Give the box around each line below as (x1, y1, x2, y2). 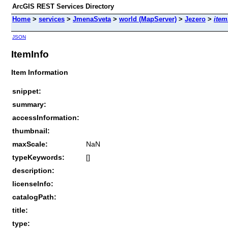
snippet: (12, 87, 41, 95)
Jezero (185, 15, 206, 23)
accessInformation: (12, 113, 79, 122)
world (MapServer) (119, 15, 177, 23)
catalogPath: (12, 192, 56, 201)
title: (12, 206, 28, 214)
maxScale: (12, 139, 48, 148)
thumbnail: (12, 126, 50, 135)
